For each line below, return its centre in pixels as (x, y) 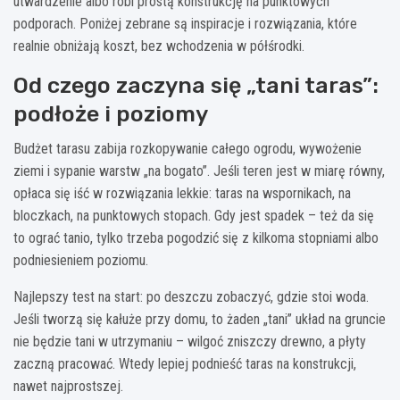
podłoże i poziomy (111, 113)
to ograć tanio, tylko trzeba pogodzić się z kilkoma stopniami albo (196, 237)
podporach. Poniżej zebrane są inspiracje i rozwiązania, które (185, 23)
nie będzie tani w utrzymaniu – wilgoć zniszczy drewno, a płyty (190, 341)
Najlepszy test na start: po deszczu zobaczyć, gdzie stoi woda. (191, 296)
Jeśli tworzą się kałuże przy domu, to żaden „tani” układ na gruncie (200, 319)
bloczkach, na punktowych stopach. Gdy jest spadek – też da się (194, 215)
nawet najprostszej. (68, 386)
